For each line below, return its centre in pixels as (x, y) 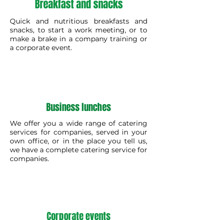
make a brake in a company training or (79, 39)
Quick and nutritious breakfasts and (79, 21)
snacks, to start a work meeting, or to (79, 30)
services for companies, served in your (79, 132)
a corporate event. (41, 48)
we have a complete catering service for (79, 150)
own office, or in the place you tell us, (79, 141)
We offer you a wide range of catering (79, 124)
